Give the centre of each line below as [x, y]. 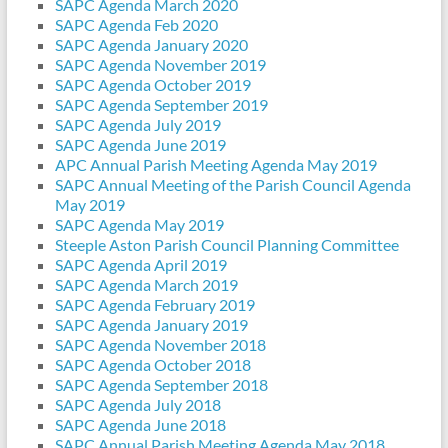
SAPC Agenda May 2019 [139, 225]
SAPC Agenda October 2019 [152, 85]
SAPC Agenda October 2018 [152, 365]
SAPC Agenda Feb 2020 [136, 25]
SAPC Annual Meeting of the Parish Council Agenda [232, 185]
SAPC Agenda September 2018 [161, 385]
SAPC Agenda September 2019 [161, 105]
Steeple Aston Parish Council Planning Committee [226, 245]
